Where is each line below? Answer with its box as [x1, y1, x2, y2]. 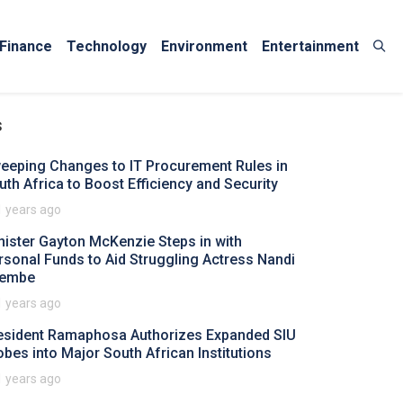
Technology [67, 37, 147, 55]
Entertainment [262, 37, 359, 55]
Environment [161, 37, 247, 55]
